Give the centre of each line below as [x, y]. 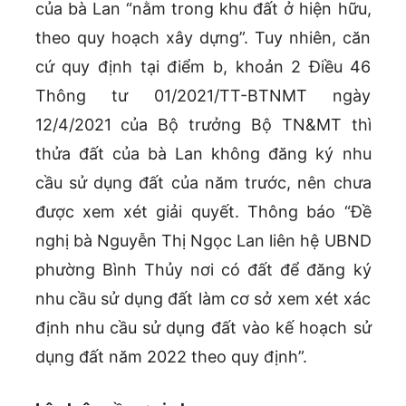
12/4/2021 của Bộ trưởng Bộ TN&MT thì [203, 124]
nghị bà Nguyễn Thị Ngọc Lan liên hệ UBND [203, 240]
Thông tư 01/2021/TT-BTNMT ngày [203, 95]
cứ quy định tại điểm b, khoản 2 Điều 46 [203, 66]
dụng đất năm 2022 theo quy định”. [171, 356]
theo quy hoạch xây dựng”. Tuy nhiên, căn [203, 37]
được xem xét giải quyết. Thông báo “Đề [203, 211]
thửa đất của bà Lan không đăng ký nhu [203, 153]
